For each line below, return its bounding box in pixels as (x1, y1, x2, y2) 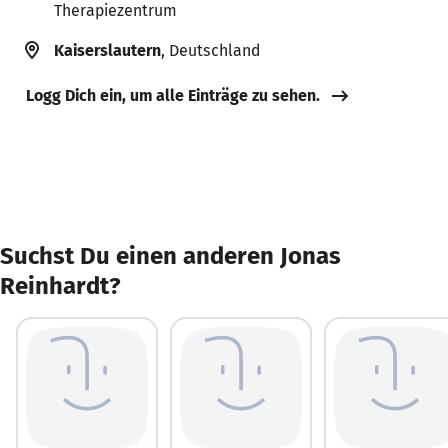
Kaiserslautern (54, 40, 161, 60)
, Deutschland (161, 40, 260, 60)
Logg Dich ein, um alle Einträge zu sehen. (26, 85, 320, 105)
